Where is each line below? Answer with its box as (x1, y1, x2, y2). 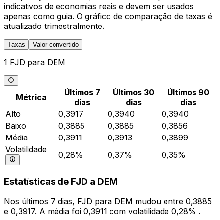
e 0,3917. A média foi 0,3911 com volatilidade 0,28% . (4, 206, 200, 216)
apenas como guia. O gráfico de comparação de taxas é (4, 11, 212, 21)
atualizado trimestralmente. (4, 21, 104, 31)
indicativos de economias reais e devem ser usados (4, 1, 193, 11)
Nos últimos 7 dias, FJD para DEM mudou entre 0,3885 (4, 196, 212, 206)
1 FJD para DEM (4, 57, 65, 67)
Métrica (15, 92, 47, 103)
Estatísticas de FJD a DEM (4, 176, 118, 188)
